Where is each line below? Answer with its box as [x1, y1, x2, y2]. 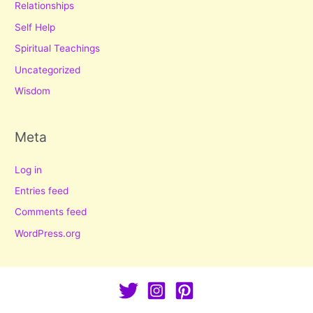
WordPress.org [15, 227, 81, 239]
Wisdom [15, 85, 51, 97]
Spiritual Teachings [15, 43, 101, 54]
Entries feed [15, 184, 69, 196]
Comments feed [15, 206, 87, 218]
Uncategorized [15, 64, 81, 75]
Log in [15, 163, 43, 175]
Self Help [15, 21, 56, 33]
